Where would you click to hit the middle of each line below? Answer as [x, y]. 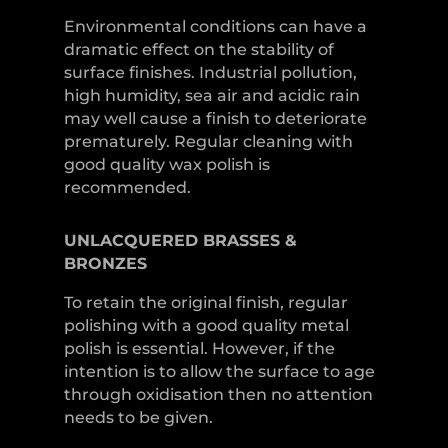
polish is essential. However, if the [199, 348]
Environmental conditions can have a [215, 26]
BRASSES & [249, 240]
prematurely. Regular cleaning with [208, 141]
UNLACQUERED [133, 240]
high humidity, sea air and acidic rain [211, 95]
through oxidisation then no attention [218, 394]
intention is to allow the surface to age [219, 371]
